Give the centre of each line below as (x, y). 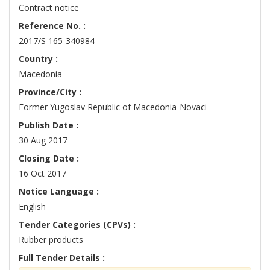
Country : (38, 59)
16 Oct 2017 (42, 174)
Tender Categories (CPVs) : (77, 225)
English (32, 207)
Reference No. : (52, 26)
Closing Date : (49, 159)
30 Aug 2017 (43, 140)
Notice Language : (59, 192)
